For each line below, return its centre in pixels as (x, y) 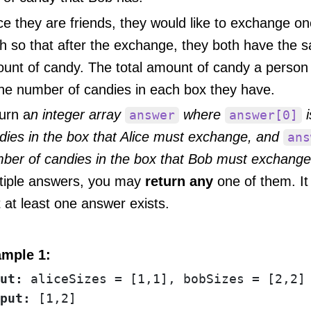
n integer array (78, 115)
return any (179, 182)
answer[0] (263, 116)
